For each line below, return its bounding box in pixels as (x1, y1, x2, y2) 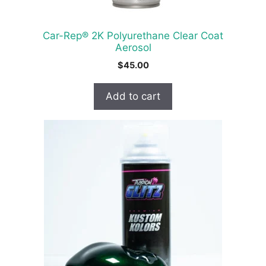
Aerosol (115, 41, 151, 53)
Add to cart (106, 90, 160, 102)
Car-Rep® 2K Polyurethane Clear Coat (43, 29, 223, 42)
